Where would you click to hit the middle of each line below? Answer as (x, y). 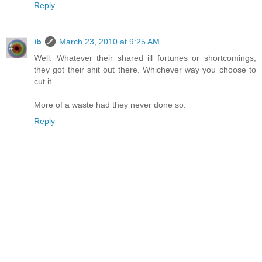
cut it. (44, 82)
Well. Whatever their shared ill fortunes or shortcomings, (145, 58)
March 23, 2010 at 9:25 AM (109, 42)
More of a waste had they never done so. (110, 105)
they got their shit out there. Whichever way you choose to (145, 70)
